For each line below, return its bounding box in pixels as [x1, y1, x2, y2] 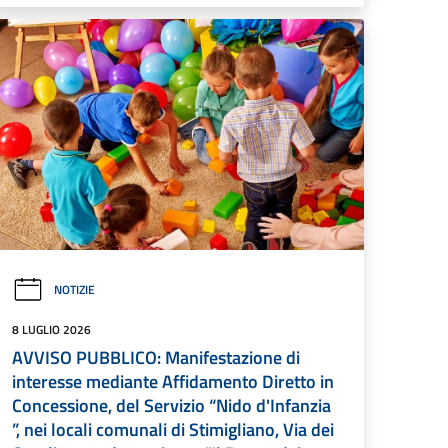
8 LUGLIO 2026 [12, 319, 91, 339]
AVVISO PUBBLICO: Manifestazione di [12, 343, 300, 371]
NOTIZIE [54, 280, 95, 300]
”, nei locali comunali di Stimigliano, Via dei [12, 415, 334, 443]
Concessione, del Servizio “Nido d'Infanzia [12, 391, 331, 419]
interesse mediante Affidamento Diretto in [12, 367, 334, 395]
